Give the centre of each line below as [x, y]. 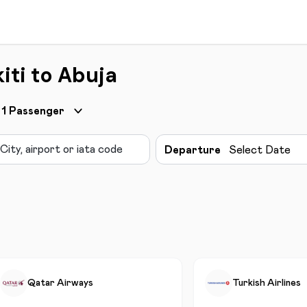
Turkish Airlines [267, 283]
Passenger [37, 111]
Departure [192, 150]
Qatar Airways [60, 283]
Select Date [259, 150]
